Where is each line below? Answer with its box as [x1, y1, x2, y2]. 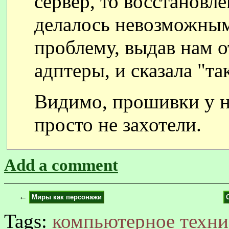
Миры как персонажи [31, 193, 102, 201]
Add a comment [4, 155, 118, 174]
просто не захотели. [34, 113, 201, 135]
